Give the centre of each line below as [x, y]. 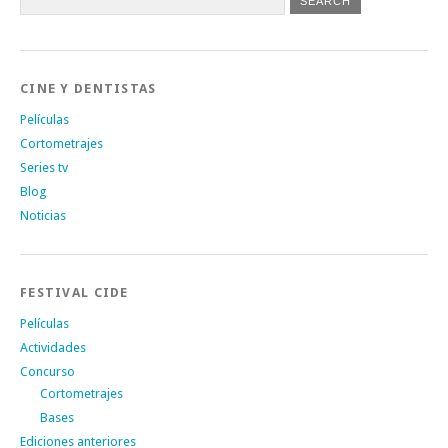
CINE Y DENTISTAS [88, 88]
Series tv [44, 167]
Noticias [43, 215]
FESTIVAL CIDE [74, 292]
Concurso [47, 371]
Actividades [53, 347]
